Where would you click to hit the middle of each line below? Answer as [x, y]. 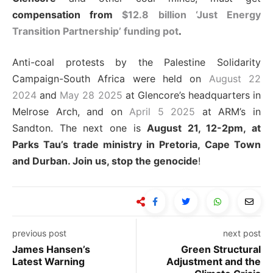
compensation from [67, 15]
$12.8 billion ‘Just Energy [192, 15]
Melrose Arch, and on [71, 112]
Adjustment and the [214, 262]
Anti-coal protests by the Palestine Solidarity [136, 62]
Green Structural [221, 250]
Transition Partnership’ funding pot [95, 31]
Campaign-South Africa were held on [111, 79]
